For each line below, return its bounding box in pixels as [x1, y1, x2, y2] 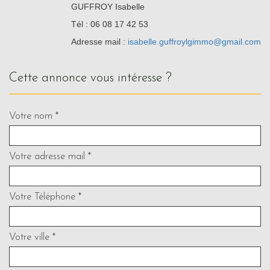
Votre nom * [9, 110, 58, 121]
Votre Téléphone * [9, 191, 81, 202]
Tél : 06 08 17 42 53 [71, 19, 148, 29]
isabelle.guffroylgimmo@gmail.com [128, 36, 261, 46]
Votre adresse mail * [9, 151, 91, 162]
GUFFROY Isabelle [71, 1, 145, 11]
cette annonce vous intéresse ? [17, 71, 172, 84]
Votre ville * [9, 231, 55, 242]
